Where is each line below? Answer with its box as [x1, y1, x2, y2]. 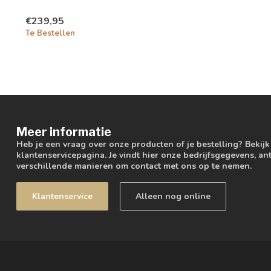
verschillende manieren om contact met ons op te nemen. [16, 160, 252, 172]
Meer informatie [16, 125, 111, 140]
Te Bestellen [25, 28, 75, 39]
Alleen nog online [135, 191, 211, 203]
